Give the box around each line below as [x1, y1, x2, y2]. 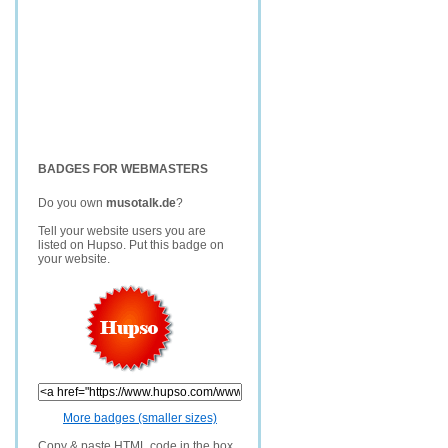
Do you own [38, 196, 106, 210]
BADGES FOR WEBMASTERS [38, 162, 208, 176]
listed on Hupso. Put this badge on [38, 238, 224, 252]
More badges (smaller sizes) [63, 411, 217, 425]
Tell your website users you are [38, 224, 206, 238]
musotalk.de [106, 196, 176, 210]
